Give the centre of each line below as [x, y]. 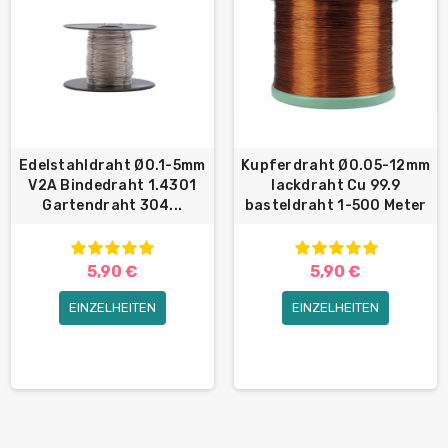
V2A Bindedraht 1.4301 [112, 186]
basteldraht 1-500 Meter [335, 206]
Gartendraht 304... [112, 206]
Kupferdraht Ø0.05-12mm [336, 166]
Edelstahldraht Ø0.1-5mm [112, 166]
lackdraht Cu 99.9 [336, 186]
